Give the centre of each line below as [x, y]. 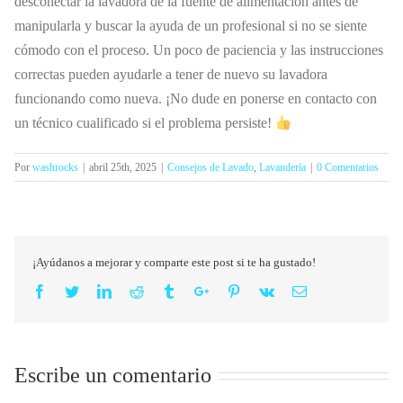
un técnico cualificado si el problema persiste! [145, 123]
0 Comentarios [348, 168]
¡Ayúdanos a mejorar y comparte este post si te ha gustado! [174, 263]
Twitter [99, 291]
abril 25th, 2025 [123, 168]
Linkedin [136, 291]
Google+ [233, 291]
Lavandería [282, 168]
